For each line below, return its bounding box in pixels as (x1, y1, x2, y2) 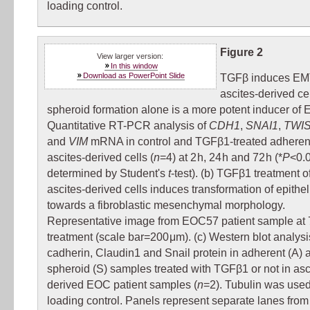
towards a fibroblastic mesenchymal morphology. (46, 199, 285, 212)
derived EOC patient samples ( (46, 279, 197, 291)
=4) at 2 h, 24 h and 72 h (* (159, 152, 282, 164)
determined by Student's (46, 167, 168, 180)
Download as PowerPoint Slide (83, 71, 185, 80)
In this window (110, 62, 158, 71)
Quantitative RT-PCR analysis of (46, 120, 209, 132)
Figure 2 (219, 46, 263, 59)
